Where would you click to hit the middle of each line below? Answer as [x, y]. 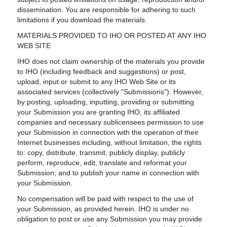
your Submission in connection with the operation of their [108, 132]
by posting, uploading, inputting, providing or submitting [106, 102]
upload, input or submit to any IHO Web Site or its [97, 82]
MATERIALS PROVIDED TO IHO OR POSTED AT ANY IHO [112, 35]
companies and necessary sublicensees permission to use [111, 122]
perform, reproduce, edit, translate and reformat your [102, 163]
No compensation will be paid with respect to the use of [106, 199]
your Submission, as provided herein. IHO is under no [103, 209]
